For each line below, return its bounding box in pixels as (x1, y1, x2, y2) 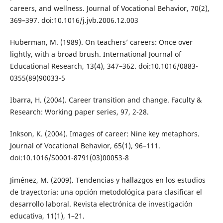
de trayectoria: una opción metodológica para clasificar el (9, 187, 202, 197)
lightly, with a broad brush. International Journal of (9, 49, 181, 59)
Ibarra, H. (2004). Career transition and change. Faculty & (9, 95, 202, 105)
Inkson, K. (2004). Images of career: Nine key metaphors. (9, 129, 200, 139)
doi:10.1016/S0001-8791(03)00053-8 (9, 153, 129, 163)
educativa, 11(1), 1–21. (9, 211, 85, 221)
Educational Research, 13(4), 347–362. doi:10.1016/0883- (9, 61, 198, 71)
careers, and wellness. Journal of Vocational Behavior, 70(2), (9, 3, 210, 13)
